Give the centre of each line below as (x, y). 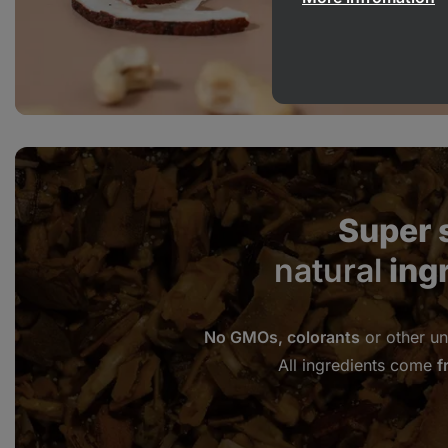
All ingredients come (357, 365)
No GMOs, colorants (281, 337)
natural (327, 271)
